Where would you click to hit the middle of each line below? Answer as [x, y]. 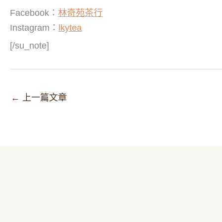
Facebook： [34, 13]
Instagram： [34, 28]
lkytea [70, 28]
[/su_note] [29, 45]
